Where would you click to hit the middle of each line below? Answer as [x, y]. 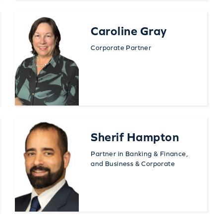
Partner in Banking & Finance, [139, 153]
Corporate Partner [121, 47]
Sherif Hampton [135, 137]
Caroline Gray [129, 31]
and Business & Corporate [133, 163]
